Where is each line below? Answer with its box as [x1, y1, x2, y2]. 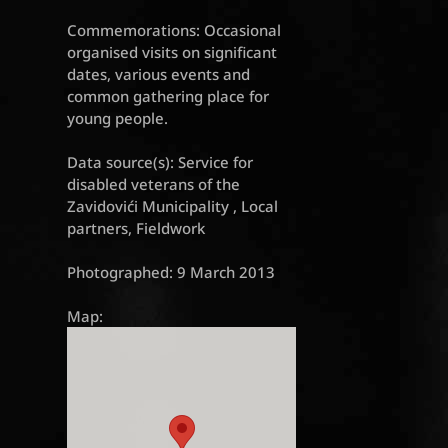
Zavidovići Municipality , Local [67, 196, 279, 217]
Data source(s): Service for [67, 152, 254, 173]
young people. [67, 108, 169, 129]
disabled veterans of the [67, 174, 241, 195]
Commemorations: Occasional [67, 20, 282, 41]
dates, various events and [67, 64, 251, 85]
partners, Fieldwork [67, 218, 206, 239]
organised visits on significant [67, 42, 278, 63]
